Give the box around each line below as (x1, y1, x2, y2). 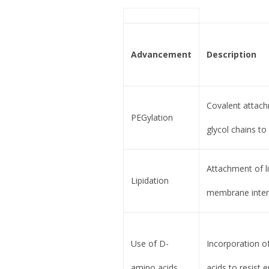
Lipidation (130, 175, 169, 187)
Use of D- (130, 238, 169, 250)
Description (206, 49, 256, 61)
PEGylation (130, 112, 173, 124)
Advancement (130, 49, 192, 61)
